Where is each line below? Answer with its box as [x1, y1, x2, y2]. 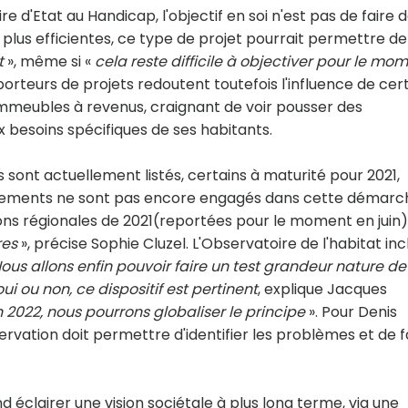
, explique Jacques [258, 279, 387, 300]
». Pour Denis [305, 301, 397, 322]
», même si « [4, 51, 95, 72]
